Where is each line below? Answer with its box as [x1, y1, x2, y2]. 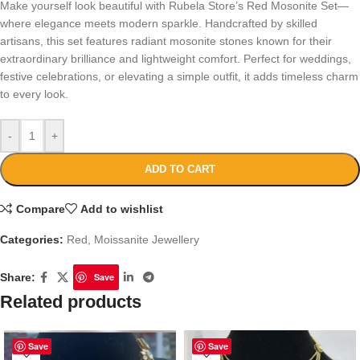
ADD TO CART [145, 163, 215, 176]
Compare [15, 202, 65, 215]
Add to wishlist [80, 202, 164, 215]
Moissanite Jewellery [94, 233, 199, 247]
